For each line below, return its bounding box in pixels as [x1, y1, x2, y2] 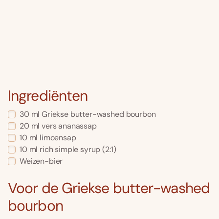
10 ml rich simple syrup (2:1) [20, 144, 116, 155]
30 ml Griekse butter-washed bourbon [20, 109, 156, 120]
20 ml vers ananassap [20, 121, 97, 131]
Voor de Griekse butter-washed [8, 178, 210, 197]
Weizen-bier [20, 156, 63, 167]
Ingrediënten [8, 86, 88, 106]
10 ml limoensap [20, 132, 76, 143]
